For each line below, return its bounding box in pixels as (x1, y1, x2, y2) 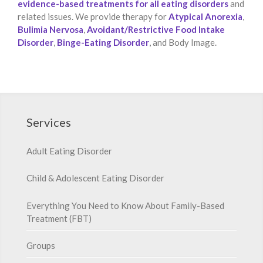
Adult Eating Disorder (26, 145, 112, 156)
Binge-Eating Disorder (57, 36, 149, 48)
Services (26, 114, 71, 129)
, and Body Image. (149, 36, 217, 48)
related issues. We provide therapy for (18, 11, 168, 22)
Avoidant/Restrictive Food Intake (87, 23, 225, 35)
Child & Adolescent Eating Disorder (26, 173, 164, 184)
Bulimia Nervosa (18, 23, 83, 35)
